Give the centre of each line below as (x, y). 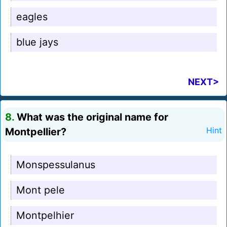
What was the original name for (91, 117)
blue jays (37, 42)
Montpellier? (36, 132)
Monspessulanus (56, 165)
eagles (32, 17)
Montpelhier (45, 216)
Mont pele (41, 190)
